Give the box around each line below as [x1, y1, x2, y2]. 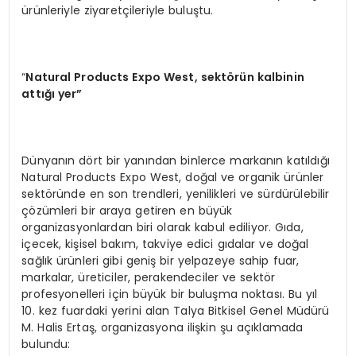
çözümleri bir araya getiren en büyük [21, 202, 233, 219]
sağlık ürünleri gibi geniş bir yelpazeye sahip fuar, [21, 252, 300, 269]
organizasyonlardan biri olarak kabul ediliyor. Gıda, [21, 219, 304, 235]
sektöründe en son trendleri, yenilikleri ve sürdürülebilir [21, 185, 330, 202]
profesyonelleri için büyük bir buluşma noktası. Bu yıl [21, 285, 318, 302]
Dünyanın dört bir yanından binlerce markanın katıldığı [21, 152, 330, 168]
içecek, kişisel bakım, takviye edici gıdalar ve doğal [21, 235, 309, 252]
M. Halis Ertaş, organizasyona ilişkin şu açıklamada [21, 319, 304, 335]
